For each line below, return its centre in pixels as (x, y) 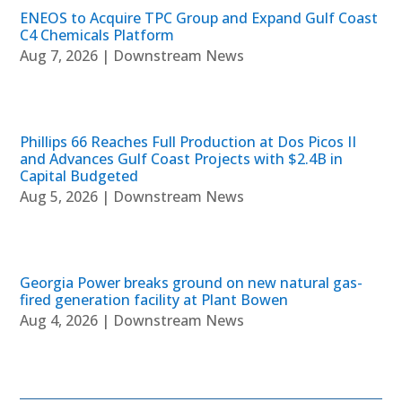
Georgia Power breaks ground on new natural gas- (192, 282)
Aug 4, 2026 (59, 320)
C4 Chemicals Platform (97, 35)
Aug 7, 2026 (59, 55)
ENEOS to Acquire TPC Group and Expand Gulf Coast (199, 17)
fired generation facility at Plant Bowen (154, 299)
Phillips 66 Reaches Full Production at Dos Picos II (188, 141)
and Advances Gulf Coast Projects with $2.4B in (182, 158)
